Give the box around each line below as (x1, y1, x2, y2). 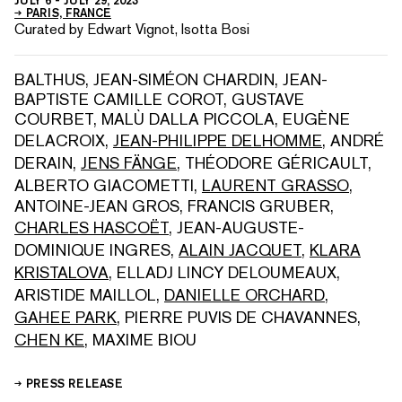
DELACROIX (14, 130, 105, 152)
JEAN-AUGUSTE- (177, 217, 304, 239)
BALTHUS (14, 69, 85, 91)
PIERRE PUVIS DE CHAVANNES (125, 307, 357, 328)
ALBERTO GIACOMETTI (14, 175, 194, 197)
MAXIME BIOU (92, 329, 197, 351)
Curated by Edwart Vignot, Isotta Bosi (14, 20, 249, 39)
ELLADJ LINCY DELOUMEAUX (117, 262, 336, 284)
